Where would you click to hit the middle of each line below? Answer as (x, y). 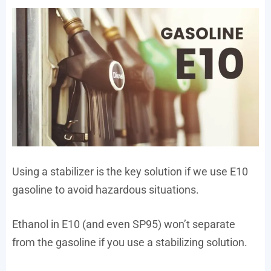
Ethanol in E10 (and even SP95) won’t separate (124, 224)
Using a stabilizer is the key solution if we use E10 (130, 172)
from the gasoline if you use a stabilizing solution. (130, 243)
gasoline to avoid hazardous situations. (106, 190)
